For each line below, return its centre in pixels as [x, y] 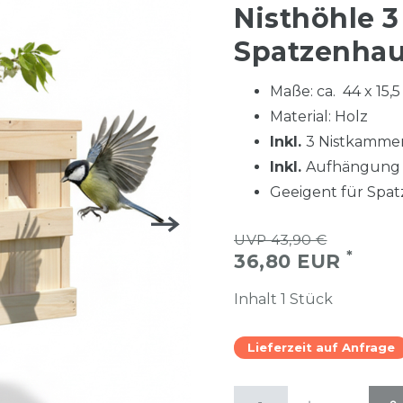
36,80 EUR [290, 261]
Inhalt [257, 299]
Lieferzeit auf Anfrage [321, 347]
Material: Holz [319, 116]
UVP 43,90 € [281, 240]
